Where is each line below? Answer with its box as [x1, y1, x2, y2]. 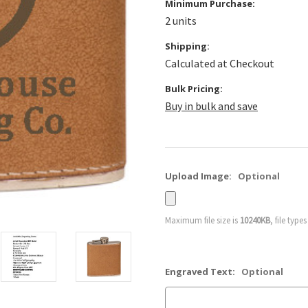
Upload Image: [165, 170, 234, 182]
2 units [165, 14, 197, 27]
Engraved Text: [165, 265, 237, 278]
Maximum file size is [165, 214, 240, 226]
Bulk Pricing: [165, 82, 223, 95]
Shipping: [165, 40, 210, 52]
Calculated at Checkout [165, 56, 274, 70]
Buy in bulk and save [165, 99, 258, 113]
